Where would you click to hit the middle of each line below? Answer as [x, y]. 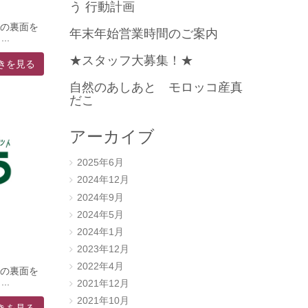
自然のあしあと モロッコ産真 [156, 88]
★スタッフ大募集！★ [131, 61]
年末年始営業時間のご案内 [143, 34]
